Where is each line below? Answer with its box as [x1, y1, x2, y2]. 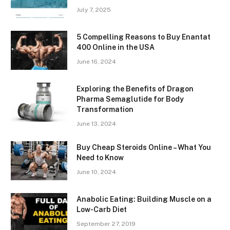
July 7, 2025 [76, 6, 111, 14]
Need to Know [76, 154, 124, 162]
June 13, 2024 [76, 120, 116, 128]
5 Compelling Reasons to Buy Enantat [76, 33, 210, 42]
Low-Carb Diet [76, 205, 127, 214]
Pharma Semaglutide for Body [76, 95, 184, 104]
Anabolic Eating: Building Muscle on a [76, 195, 212, 204]
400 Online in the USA [76, 43, 155, 52]
